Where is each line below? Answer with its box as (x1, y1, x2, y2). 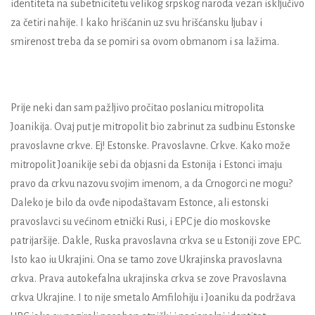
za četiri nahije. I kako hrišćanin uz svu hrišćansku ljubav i (11, 16, 262, 28)
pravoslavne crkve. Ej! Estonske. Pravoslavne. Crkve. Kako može (11, 139, 290, 151)
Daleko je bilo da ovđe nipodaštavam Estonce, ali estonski (11, 196, 269, 208)
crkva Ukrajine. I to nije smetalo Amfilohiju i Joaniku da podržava (11, 291, 296, 303)
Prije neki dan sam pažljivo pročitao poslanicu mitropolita (11, 101, 264, 113)
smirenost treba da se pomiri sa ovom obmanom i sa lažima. (11, 35, 279, 47)
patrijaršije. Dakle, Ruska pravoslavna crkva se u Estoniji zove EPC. (11, 234, 302, 246)
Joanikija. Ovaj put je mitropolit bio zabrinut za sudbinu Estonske (11, 120, 295, 132)
